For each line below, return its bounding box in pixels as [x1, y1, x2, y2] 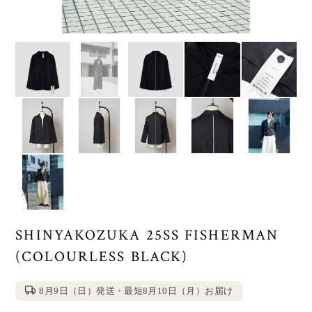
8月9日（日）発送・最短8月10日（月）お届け [39, 285, 233, 296]
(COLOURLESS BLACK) [15, 247, 189, 266]
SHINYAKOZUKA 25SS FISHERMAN [15, 225, 279, 244]
